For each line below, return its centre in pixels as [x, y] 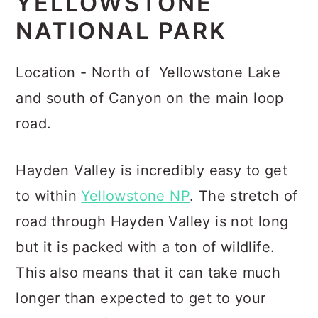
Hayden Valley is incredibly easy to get [152, 170]
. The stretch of [244, 196]
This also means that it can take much [148, 273]
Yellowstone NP [136, 196]
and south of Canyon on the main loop [150, 98]
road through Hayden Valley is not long [152, 221]
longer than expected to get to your [141, 298]
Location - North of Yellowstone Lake [148, 72]
